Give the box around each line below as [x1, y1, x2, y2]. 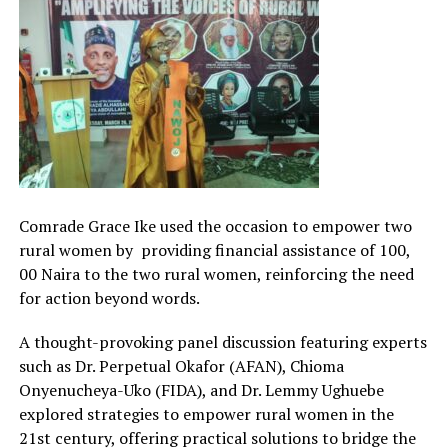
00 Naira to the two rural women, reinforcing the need [18, 263, 414, 286]
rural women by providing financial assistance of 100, [18, 239, 410, 262]
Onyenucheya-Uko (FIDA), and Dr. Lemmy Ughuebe [18, 379, 384, 402]
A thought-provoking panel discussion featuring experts [18, 331, 427, 354]
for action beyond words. [18, 287, 200, 310]
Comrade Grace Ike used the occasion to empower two [18, 215, 412, 238]
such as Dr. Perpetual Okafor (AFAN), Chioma [18, 355, 344, 378]
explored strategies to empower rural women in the [18, 403, 394, 426]
